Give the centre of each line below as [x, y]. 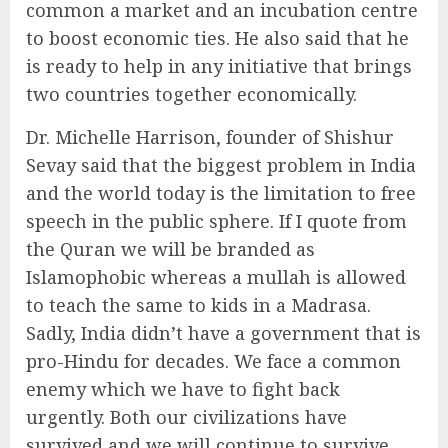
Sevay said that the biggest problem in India [221, 164]
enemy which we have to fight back [183, 388]
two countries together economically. [191, 93]
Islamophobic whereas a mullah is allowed [216, 276]
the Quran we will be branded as [170, 248]
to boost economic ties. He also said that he [217, 37]
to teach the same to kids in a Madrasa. [198, 304]
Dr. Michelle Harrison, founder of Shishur [210, 136]
